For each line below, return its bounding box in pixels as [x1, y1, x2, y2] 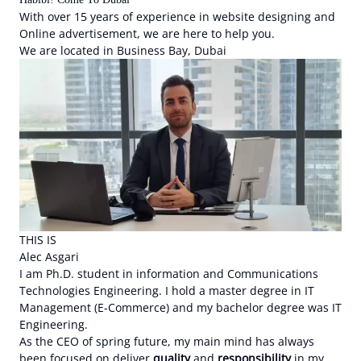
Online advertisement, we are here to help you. [19, 26, 275, 41]
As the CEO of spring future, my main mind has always [19, 333, 314, 349]
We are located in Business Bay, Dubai [19, 43, 226, 58]
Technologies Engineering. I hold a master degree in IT [19, 282, 314, 298]
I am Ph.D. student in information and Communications [19, 265, 318, 281]
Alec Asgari [19, 248, 79, 264]
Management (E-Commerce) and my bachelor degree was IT [19, 299, 342, 315]
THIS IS [19, 231, 56, 247]
